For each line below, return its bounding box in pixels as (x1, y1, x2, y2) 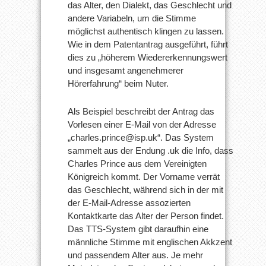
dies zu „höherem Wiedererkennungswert (68, 52, 227, 63)
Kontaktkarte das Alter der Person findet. (68, 211, 224, 221)
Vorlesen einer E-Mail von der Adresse (68, 119, 216, 130)
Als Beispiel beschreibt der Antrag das (68, 106, 214, 117)
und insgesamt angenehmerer (68, 65, 183, 76)
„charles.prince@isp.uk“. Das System (68, 132, 214, 143)
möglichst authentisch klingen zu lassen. (68, 26, 224, 37)
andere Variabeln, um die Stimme (68, 13, 196, 24)
